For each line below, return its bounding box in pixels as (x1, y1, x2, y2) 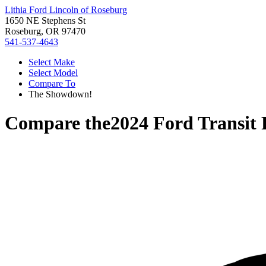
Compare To (28, 78, 75, 88)
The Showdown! (28, 89, 92, 99)
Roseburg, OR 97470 (5, 26, 85, 36)
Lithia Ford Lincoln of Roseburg (5, 5, 127, 15)
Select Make (28, 57, 75, 67)
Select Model (28, 68, 78, 78)
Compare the (5, 112, 110, 134)
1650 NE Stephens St (5, 15, 85, 26)
